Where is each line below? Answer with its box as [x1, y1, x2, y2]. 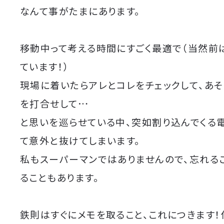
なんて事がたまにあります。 [20, 4, 140, 18]
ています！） [20, 59, 69, 73]
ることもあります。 [20, 170, 99, 184]
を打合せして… [20, 96, 89, 110]
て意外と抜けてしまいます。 [20, 133, 140, 147]
